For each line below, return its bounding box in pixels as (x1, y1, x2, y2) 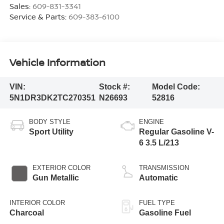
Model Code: (152, 82, 200, 91)
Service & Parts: (9, 11, 68, 21)
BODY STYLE (28, 118, 70, 126)
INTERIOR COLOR (9, 199, 65, 207)
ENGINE (139, 118, 164, 126)
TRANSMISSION (139, 164, 189, 172)
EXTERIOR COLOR (32, 164, 90, 172)
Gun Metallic (32, 173, 79, 182)
